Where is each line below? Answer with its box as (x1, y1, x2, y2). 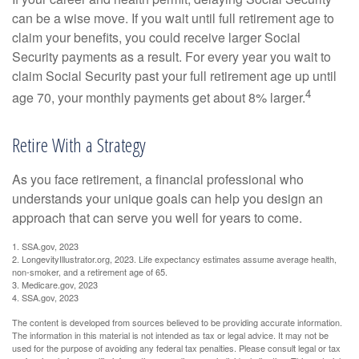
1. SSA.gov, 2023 (12, 240, 79, 253)
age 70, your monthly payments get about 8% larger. (12, 88, 305, 107)
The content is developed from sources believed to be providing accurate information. (12, 316, 342, 329)
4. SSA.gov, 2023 (12, 291, 79, 305)
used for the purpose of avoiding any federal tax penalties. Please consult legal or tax (12, 341, 341, 355)
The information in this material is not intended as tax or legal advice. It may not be (12, 329, 329, 342)
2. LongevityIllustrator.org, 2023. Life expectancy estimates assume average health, (12, 252, 337, 266)
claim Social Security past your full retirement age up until (12, 66, 337, 85)
